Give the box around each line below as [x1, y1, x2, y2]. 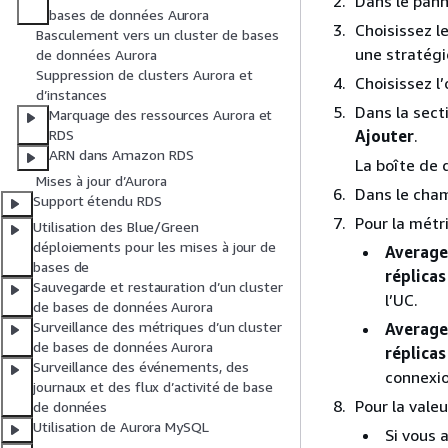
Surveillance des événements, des [33, 358, 249, 376]
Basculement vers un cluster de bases [36, 26, 279, 44]
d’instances [36, 86, 107, 104]
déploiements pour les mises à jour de [33, 238, 277, 256]
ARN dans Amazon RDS [49, 146, 194, 164]
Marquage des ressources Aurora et [49, 106, 273, 124]
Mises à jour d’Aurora [36, 172, 167, 190]
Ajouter [355, 126, 414, 146]
